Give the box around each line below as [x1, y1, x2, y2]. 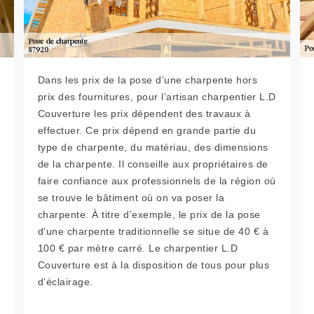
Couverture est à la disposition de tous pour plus [37, 259, 270, 271]
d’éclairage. [37, 276, 93, 287]
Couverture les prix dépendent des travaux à [37, 108, 251, 119]
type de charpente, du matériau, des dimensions [37, 142, 268, 153]
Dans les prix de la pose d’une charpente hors [37, 74, 258, 86]
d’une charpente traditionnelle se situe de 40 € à [37, 226, 269, 237]
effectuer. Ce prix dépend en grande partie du [37, 125, 257, 136]
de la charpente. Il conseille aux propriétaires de [37, 158, 268, 170]
